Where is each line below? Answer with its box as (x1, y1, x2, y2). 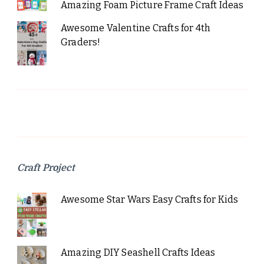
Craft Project (17, 163, 75, 174)
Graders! (60, 37, 101, 48)
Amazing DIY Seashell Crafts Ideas (60, 247, 216, 259)
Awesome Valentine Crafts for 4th (60, 22, 211, 34)
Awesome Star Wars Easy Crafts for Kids (60, 194, 239, 206)
